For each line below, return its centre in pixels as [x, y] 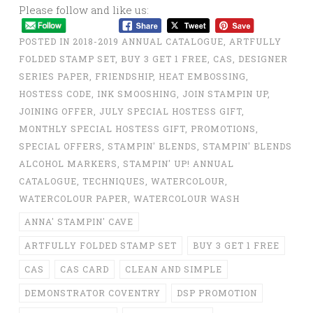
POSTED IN [46, 41]
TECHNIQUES [114, 181]
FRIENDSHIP [124, 76]
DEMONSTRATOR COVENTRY [93, 292]
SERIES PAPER [54, 76]
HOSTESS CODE [55, 93]
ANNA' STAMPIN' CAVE [79, 221]
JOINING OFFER [56, 111]
